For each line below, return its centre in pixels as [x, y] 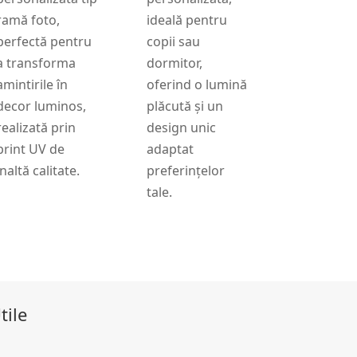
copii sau [173, 41]
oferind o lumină [196, 84]
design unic [181, 127]
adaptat [170, 149]
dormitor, [174, 63]
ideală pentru [186, 20]
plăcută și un [184, 106]
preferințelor [185, 170]
